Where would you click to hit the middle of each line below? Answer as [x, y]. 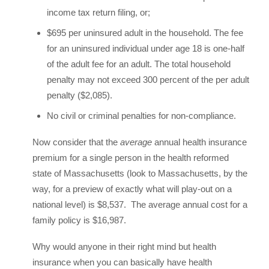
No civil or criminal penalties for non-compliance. [141, 116]
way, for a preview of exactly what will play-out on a [132, 189]
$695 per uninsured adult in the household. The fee [145, 33]
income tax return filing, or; [98, 12]
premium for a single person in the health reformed [131, 158]
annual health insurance [201, 142]
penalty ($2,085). [80, 95]
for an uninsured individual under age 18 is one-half [146, 48]
